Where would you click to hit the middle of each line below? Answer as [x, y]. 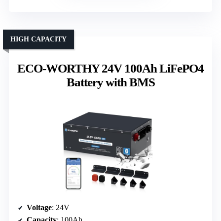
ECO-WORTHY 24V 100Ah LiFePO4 [110, 69]
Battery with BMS [110, 82]
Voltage [39, 208]
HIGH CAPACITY [38, 39]
